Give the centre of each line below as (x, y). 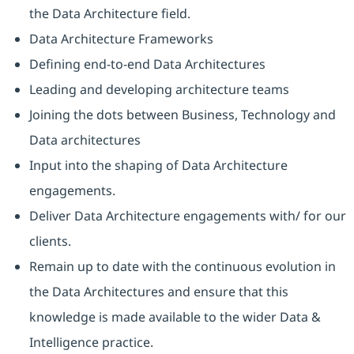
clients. (50, 241)
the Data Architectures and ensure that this (158, 292)
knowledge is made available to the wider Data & (175, 317)
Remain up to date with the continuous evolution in (182, 267)
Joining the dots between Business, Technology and (182, 115)
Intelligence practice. (91, 343)
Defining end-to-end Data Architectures (147, 64)
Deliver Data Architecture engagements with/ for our (187, 216)
